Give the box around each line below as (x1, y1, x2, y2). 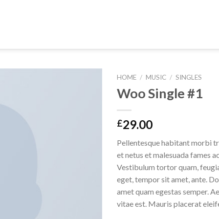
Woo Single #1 (117, 85, 203, 101)
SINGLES (175, 73, 202, 81)
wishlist (71, 123, 95, 132)
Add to (72, 114, 94, 123)
